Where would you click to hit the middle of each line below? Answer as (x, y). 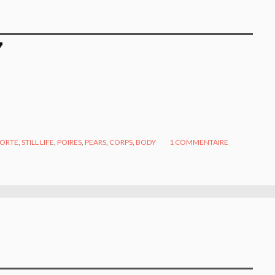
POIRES (70, 142)
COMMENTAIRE (202, 142)
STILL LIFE (38, 142)
